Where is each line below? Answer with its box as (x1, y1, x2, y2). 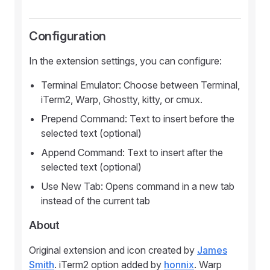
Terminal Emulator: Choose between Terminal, (41, 79, 240, 91)
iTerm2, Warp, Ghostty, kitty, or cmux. (41, 93, 202, 105)
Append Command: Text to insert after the (41, 146, 223, 159)
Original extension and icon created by (29, 244, 197, 256)
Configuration (29, 29, 106, 43)
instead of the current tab (41, 195, 150, 207)
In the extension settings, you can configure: (29, 55, 222, 67)
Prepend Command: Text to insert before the (41, 113, 234, 125)
